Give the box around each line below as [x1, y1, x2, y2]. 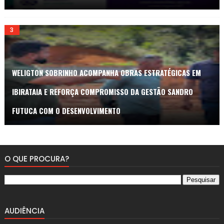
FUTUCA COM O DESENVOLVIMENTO [11, 104, 120, 116]
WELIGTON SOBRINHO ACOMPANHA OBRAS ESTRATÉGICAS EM [11, 66, 201, 78]
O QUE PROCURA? [4, 153, 69, 164]
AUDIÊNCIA [4, 205, 44, 216]
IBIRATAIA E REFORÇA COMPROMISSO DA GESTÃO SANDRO [11, 85, 193, 97]
